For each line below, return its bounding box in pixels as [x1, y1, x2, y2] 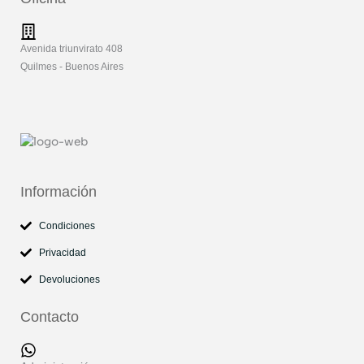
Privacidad [38, 246, 86, 258]
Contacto [20, 308, 79, 325]
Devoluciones [38, 273, 100, 285]
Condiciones [38, 219, 95, 232]
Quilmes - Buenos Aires [20, 61, 123, 73]
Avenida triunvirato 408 [20, 43, 123, 55]
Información [20, 183, 97, 200]
